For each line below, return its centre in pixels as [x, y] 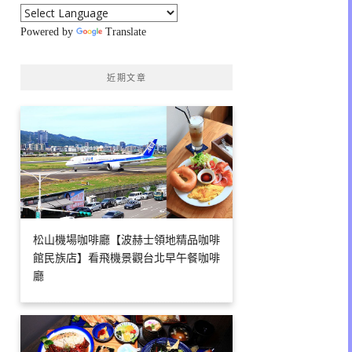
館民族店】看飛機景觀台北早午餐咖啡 [126, 258]
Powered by [48, 32]
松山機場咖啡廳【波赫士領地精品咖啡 [126, 240]
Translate [126, 32]
